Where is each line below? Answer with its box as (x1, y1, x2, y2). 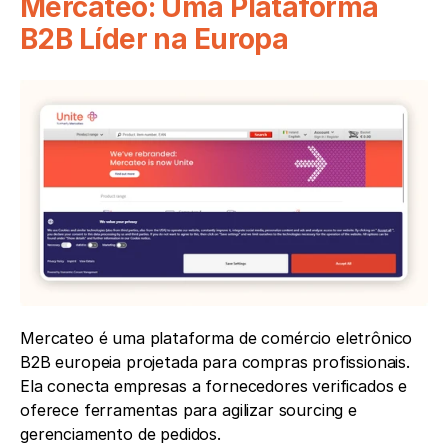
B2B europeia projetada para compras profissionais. (20, 352, 410, 373)
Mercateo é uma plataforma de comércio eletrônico (20, 328, 413, 349)
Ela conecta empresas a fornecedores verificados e (20, 376, 408, 397)
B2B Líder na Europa (20, 21, 289, 56)
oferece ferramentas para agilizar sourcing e (20, 400, 357, 421)
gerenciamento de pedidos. (20, 424, 221, 445)
